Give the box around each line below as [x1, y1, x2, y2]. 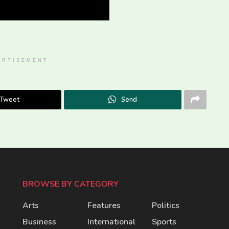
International [87, 216, 135, 228]
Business [22, 216, 56, 228]
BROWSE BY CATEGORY [22, 178, 119, 190]
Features [87, 200, 121, 212]
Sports [152, 216, 177, 228]
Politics [152, 200, 180, 212]
